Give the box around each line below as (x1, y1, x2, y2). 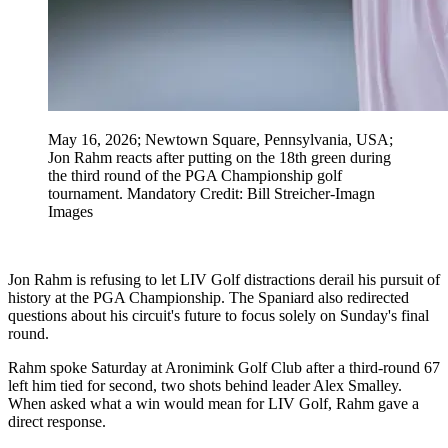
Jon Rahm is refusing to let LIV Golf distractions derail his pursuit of (8, 270, 440, 288)
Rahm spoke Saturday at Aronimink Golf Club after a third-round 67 (8, 358, 440, 376)
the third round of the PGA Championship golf (48, 166, 342, 184)
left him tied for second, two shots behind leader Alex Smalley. (8, 376, 402, 394)
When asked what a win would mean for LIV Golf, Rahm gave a (8, 394, 419, 412)
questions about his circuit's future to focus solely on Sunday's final (8, 306, 429, 324)
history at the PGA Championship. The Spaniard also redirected (8, 288, 409, 306)
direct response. (8, 412, 106, 430)
